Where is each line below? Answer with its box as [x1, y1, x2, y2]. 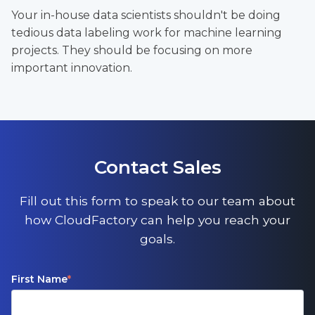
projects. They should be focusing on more [11, 43, 252, 57]
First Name [11, 273, 67, 286]
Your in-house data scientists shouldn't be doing [11, 8, 281, 22]
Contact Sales [94, 156, 221, 179]
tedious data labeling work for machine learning [11, 25, 282, 39]
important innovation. [11, 60, 132, 75]
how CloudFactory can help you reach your [25, 212, 290, 228]
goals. [140, 231, 175, 247]
